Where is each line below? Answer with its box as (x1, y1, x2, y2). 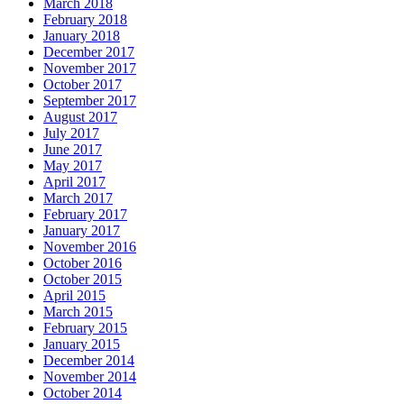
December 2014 (43, 353, 134, 369)
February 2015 (43, 320, 127, 336)
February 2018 (43, 12, 127, 28)
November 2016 (43, 239, 136, 255)
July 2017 (43, 125, 99, 142)
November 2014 (43, 369, 136, 385)
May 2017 (43, 158, 102, 174)
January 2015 (43, 336, 120, 353)
